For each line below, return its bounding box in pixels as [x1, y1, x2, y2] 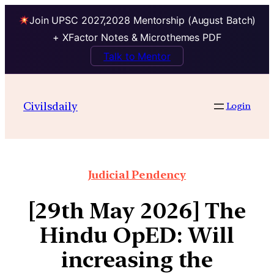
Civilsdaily [23, 99, 78, 113]
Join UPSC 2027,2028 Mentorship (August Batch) [29, 14, 256, 27]
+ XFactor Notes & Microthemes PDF [53, 31, 221, 44]
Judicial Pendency [87, 168, 187, 182]
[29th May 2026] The [28, 198, 246, 224]
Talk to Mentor [103, 50, 171, 62]
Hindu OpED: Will [40, 222, 234, 249]
